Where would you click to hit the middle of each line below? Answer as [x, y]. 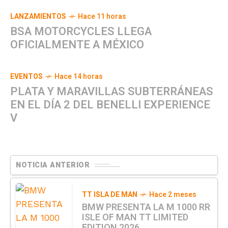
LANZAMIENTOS [38, 17]
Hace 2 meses [173, 195]
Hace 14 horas [79, 77]
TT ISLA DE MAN [110, 195]
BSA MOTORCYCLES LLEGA [81, 32]
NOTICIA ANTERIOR [53, 165]
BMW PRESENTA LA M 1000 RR [146, 207]
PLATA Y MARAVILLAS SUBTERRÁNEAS [112, 92]
